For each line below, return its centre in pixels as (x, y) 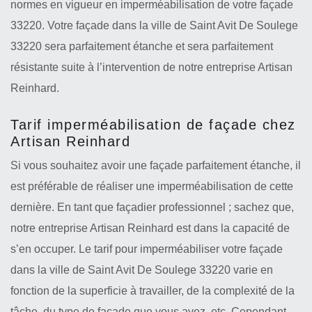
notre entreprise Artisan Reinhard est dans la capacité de (150, 228)
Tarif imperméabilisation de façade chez (153, 125)
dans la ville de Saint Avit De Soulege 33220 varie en (142, 270)
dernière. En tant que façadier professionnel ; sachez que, (152, 207)
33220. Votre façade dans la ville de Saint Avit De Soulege (154, 25)
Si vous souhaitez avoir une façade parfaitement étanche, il (156, 165)
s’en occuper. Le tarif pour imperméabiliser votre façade (147, 249)
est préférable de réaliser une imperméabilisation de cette (152, 186)
